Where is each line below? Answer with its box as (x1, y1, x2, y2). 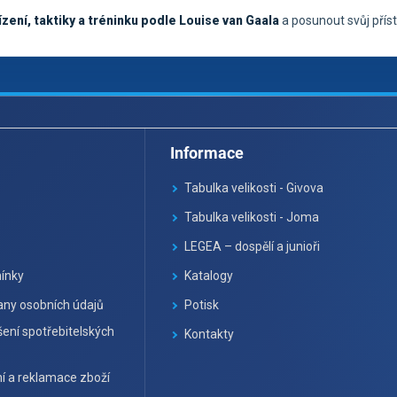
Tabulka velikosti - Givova (184, 181, 324, 196)
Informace (170, 144, 245, 163)
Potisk (184, 298, 220, 313)
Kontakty (184, 327, 235, 342)
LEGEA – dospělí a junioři (184, 239, 321, 254)
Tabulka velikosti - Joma (184, 210, 320, 225)
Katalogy (184, 269, 234, 284)
